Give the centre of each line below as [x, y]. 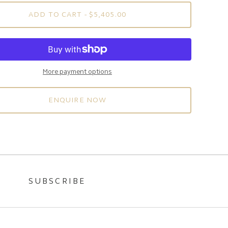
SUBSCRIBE [57, 181]
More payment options [77, 72]
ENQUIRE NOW [77, 100]
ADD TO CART [55, 15]
